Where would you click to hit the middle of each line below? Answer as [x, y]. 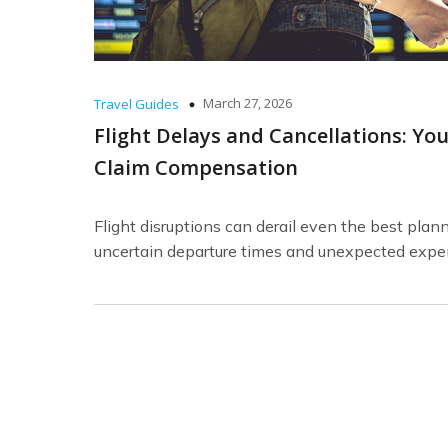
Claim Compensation [196, 168]
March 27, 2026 [247, 103]
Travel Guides [136, 104]
